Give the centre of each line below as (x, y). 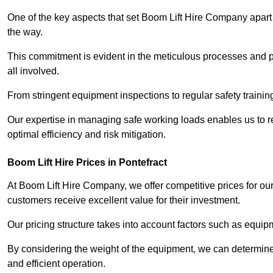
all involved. (33, 71)
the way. (25, 32)
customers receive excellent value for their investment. (124, 200)
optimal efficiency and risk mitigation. (87, 135)
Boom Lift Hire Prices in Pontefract (87, 163)
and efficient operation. (56, 264)
